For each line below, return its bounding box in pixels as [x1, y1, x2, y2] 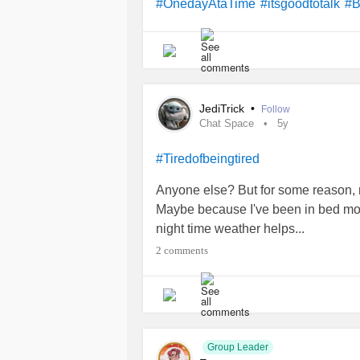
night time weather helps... [156, 222, 305, 235]
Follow [261, 104, 290, 115]
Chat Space [199, 117, 254, 129]
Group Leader [207, 342, 268, 353]
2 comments [156, 244, 208, 256]
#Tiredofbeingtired [156, 152, 260, 166]
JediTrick [199, 102, 247, 115]
